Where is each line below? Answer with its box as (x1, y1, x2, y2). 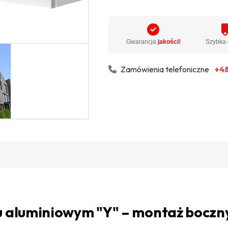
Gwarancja (126, 38, 158, 46)
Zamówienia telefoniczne (120, 64, 209, 75)
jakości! (157, 38, 181, 46)
